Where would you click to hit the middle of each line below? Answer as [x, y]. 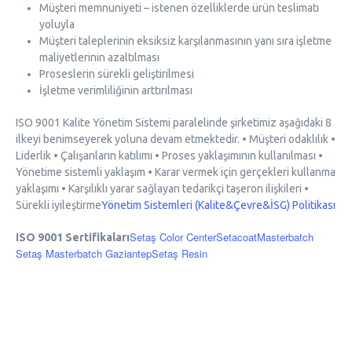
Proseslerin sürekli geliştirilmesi [117, 73]
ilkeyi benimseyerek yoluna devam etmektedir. [128, 139]
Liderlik [33, 155]
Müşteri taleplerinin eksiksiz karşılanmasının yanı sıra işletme [185, 40]
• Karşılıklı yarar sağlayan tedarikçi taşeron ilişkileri [180, 188]
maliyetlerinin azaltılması [99, 57]
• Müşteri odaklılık [285, 139]
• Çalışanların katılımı [102, 155]
